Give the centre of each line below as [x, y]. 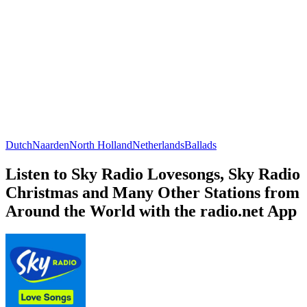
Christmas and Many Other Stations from [152, 192]
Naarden [51, 145]
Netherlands [158, 145]
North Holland [101, 145]
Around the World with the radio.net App [151, 211]
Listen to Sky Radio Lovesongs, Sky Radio [153, 174]
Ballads [200, 145]
